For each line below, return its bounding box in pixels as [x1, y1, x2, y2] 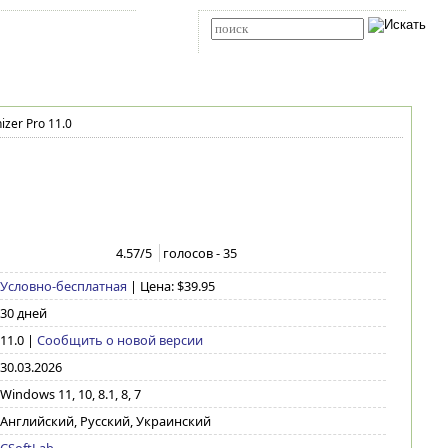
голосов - [163, 244, 224, 262]
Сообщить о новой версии [36, 331, 203, 349]
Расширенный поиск [214, 41, 300, 52]
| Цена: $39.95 [129, 277, 215, 295]
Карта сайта [16, 23, 74, 35]
